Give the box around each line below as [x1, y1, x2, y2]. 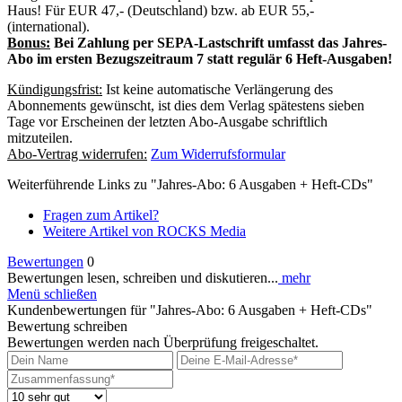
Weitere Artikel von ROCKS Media [43, 223, 246, 240]
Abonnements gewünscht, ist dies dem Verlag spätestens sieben [7, 98, 364, 114]
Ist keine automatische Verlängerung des [102, 82, 333, 98]
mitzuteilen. [7, 130, 73, 146]
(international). [7, 19, 90, 35]
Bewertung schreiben [7, 319, 127, 335]
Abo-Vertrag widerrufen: [7, 146, 147, 162]
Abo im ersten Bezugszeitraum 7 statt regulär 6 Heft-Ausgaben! [7, 51, 392, 67]
